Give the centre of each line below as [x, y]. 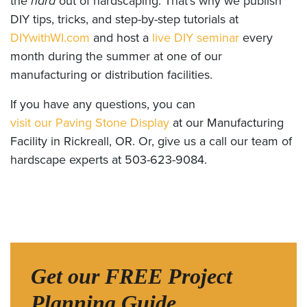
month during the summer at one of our [116, 57]
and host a [121, 38]
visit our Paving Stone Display [90, 123]
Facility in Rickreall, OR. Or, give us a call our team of [151, 142]
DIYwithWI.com [50, 38]
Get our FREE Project [132, 277]
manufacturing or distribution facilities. [111, 75]
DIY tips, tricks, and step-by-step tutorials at [124, 20]
